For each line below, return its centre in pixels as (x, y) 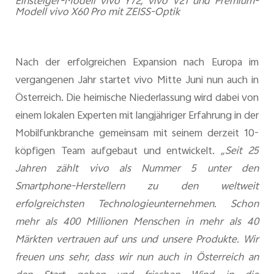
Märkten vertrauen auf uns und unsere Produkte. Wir (137, 241)
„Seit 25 (240, 152)
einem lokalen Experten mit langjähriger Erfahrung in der (137, 117)
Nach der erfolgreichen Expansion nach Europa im (137, 63)
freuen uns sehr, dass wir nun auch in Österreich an (137, 258)
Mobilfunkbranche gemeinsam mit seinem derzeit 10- (137, 134)
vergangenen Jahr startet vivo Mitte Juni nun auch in (137, 81)
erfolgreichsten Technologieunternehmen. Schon (137, 205)
